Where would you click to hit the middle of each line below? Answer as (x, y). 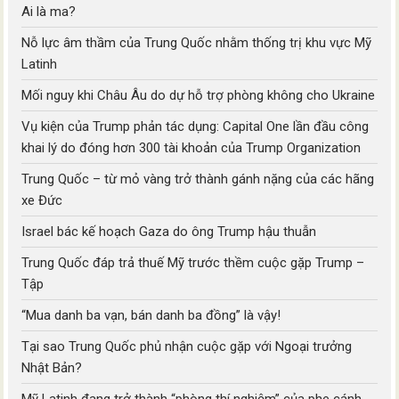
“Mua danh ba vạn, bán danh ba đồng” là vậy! (151, 316)
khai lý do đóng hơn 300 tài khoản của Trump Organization (191, 148)
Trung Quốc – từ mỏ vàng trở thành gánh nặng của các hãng (198, 179)
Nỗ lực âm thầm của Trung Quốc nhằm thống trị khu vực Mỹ (197, 43)
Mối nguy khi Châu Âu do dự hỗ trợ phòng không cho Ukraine (199, 96)
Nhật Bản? (52, 368)
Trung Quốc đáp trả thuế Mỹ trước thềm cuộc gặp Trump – (193, 263)
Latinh (40, 65)
